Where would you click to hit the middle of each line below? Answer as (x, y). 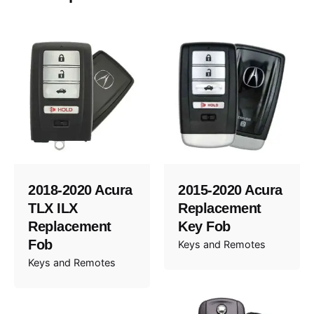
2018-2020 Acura (80, 190)
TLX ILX (53, 208)
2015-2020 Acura (230, 190)
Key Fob (204, 226)
